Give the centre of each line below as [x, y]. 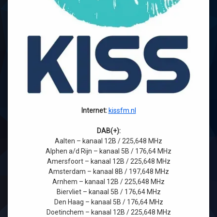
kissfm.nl [122, 111]
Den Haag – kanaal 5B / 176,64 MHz [108, 202]
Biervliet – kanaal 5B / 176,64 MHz [108, 192]
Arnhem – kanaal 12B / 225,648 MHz [108, 182]
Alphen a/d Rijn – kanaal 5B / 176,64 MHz [108, 151]
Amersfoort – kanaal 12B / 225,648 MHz [108, 162]
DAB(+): [108, 131]
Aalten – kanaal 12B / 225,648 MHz [108, 141]
